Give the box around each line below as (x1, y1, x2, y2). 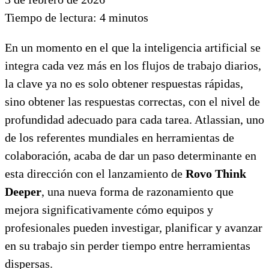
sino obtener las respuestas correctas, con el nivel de (5, 94, 260, 108)
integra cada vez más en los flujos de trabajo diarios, (5, 58, 261, 72)
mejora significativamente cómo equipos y (5, 202, 213, 216)
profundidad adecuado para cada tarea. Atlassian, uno (5, 112, 264, 126)
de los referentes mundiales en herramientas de (5, 130, 234, 144)
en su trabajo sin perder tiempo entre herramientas (5, 238, 250, 252)
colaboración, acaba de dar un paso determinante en (5, 148, 256, 162)
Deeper (5, 184, 41, 198)
